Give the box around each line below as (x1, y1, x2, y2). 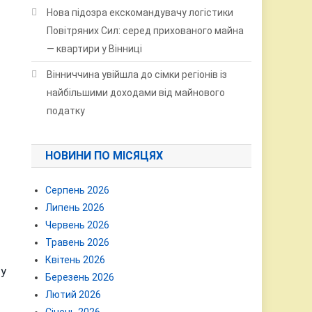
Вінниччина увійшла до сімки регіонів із (47, 69, 228, 80)
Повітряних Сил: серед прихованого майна (47, 25, 244, 36)
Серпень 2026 (45, 185, 110, 196)
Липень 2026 (45, 202, 105, 213)
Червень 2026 (45, 219, 110, 231)
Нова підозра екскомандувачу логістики (47, 7, 234, 18)
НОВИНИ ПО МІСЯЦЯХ (45, 149, 164, 162)
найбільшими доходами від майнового (47, 87, 226, 98)
